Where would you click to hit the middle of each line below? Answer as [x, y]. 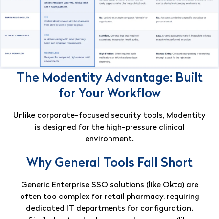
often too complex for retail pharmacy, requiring [109, 197]
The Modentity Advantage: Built [109, 78]
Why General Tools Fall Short [109, 163]
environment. [109, 139]
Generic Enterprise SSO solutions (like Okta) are [109, 185]
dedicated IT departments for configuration [109, 208]
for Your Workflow [109, 94]
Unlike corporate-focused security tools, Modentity [109, 116]
